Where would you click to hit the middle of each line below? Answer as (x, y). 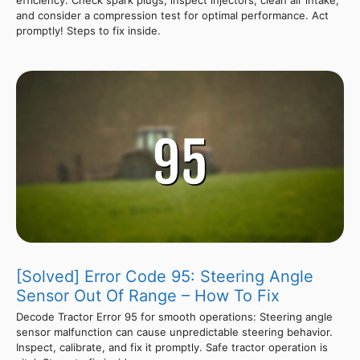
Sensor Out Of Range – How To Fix (148, 295)
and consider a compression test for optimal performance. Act (172, 15)
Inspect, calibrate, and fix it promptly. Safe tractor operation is (172, 347)
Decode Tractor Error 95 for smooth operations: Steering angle (174, 316)
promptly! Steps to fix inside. (88, 30)
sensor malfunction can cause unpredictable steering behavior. (174, 331)
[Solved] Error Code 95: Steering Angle (165, 276)
